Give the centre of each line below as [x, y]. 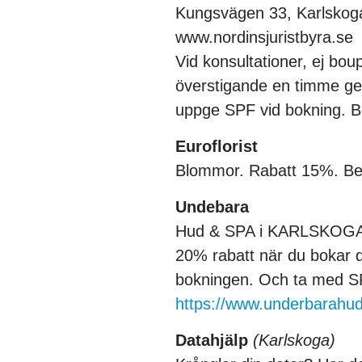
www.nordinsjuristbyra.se [264, 38]
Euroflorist [217, 147]
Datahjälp [214, 341]
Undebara [212, 207]
